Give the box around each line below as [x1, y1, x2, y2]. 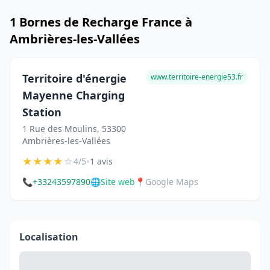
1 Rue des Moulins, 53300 [22, 123, 126, 134]
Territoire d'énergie [22, 71, 127, 86]
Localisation [19, 230, 78, 243]
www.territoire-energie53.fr [151, 72, 243, 82]
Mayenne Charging [22, 88, 125, 102]
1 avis [90, 155, 113, 167]
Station [22, 105, 61, 119]
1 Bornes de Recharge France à [10, 14, 192, 30]
